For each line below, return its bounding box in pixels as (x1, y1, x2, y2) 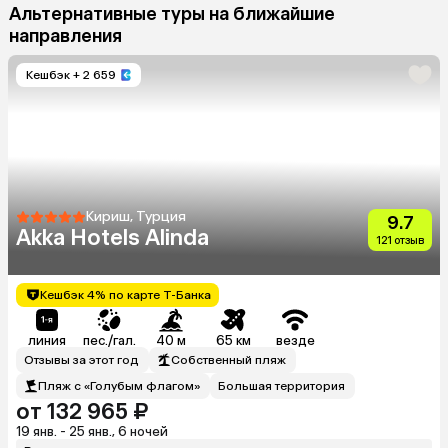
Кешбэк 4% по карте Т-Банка (40, 287, 211, 302)
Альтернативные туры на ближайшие (9, 2, 335, 25)
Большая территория (218, 378, 345, 393)
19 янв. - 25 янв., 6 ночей (16, 423, 168, 439)
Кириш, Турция (86, 207, 186, 225)
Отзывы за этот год (24, 352, 139, 367)
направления (9, 24, 122, 47)
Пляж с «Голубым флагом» (38, 378, 200, 393)
